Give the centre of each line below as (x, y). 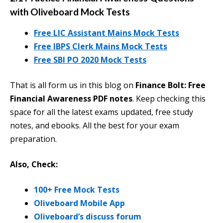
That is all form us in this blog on (73, 85)
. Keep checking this (169, 99)
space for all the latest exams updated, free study (102, 112)
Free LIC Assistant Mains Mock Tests (107, 33)
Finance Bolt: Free (170, 85)
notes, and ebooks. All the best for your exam (95, 126)
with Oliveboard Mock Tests (70, 12)
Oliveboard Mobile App (79, 203)
